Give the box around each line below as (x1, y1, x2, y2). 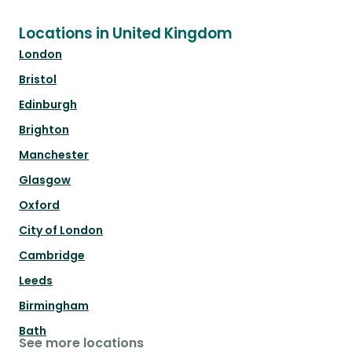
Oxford (19, 197, 60, 214)
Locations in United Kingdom (19, 23, 233, 45)
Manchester (19, 147, 89, 163)
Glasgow (19, 172, 71, 189)
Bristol (19, 71, 57, 88)
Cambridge (19, 247, 85, 264)
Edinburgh (19, 97, 77, 113)
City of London (19, 222, 103, 239)
